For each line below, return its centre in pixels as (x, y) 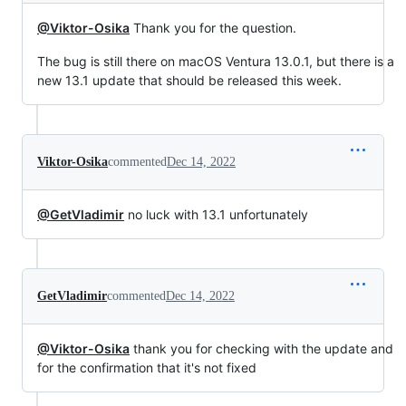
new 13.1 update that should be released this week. (189, 80)
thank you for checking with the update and (261, 348)
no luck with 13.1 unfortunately (216, 214)
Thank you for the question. (213, 27)
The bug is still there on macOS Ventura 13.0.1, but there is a (216, 61)
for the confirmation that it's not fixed (147, 367)
